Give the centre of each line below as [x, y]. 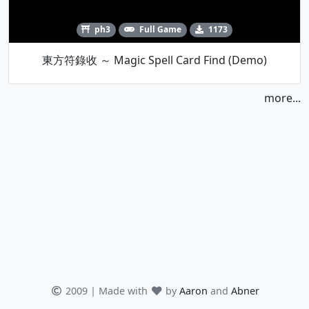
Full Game [160, 30]
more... [282, 98]
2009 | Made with [106, 291]
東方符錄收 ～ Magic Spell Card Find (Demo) [154, 60]
